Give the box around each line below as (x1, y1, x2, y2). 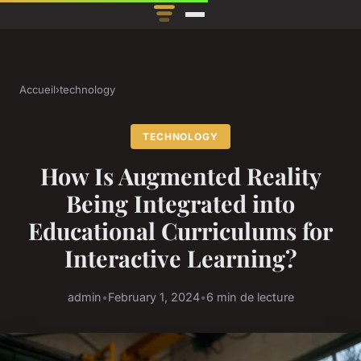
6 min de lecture (205, 289, 294, 304)
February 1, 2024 (107, 289, 200, 304)
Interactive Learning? (64, 243, 297, 274)
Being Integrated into (66, 188, 295, 219)
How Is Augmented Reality (39, 160, 322, 192)
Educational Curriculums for (28, 215, 333, 247)
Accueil (19, 83, 56, 97)
